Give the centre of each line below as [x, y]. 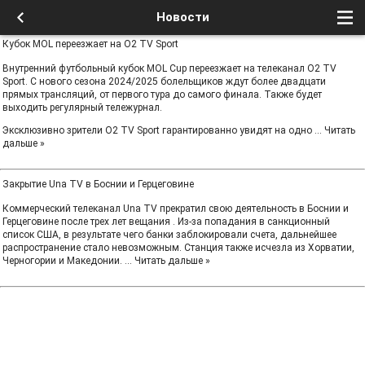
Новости [182, 17]
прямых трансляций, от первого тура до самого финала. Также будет [162, 95]
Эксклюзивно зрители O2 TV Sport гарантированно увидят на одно [158, 130]
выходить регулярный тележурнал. [82, 108]
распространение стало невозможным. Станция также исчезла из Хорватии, [178, 248]
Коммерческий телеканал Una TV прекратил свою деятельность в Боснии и [176, 209]
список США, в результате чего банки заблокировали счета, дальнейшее [169, 235]
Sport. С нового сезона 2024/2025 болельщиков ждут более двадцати [164, 81]
